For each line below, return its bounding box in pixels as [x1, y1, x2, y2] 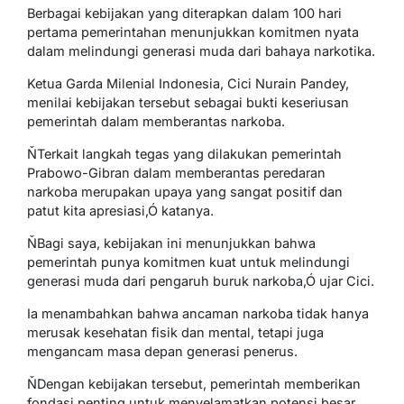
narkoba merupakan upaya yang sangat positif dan [27, 183, 343, 199]
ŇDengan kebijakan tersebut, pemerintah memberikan [27, 375, 361, 391]
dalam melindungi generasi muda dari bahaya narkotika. [27, 42, 375, 59]
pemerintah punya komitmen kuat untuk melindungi [27, 253, 350, 270]
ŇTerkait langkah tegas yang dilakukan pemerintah [27, 145, 342, 161]
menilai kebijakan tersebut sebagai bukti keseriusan [27, 94, 349, 110]
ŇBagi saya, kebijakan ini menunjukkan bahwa [27, 234, 316, 251]
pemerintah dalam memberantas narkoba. [27, 113, 285, 129]
